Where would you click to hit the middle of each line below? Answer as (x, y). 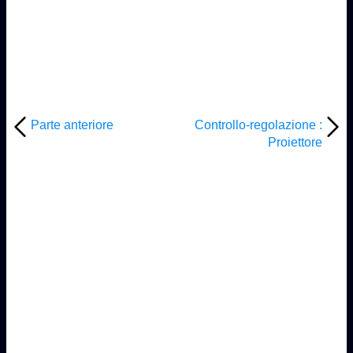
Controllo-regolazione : (259, 124)
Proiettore (295, 142)
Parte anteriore (72, 124)
